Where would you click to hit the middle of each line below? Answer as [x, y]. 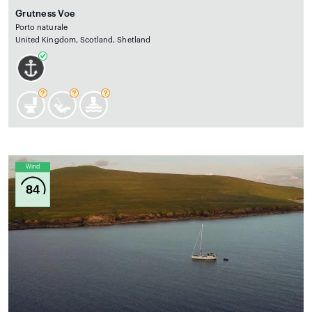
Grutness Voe [46, 14]
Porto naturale [41, 28]
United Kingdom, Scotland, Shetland [83, 40]
